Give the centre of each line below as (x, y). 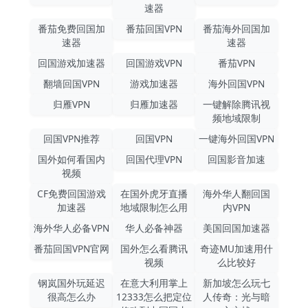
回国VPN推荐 (71, 138)
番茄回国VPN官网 (71, 248)
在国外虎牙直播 (154, 193)
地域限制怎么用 (154, 207)
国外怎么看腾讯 (154, 248)
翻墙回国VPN (71, 83)
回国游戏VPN (154, 63)
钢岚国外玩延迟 (71, 283)
